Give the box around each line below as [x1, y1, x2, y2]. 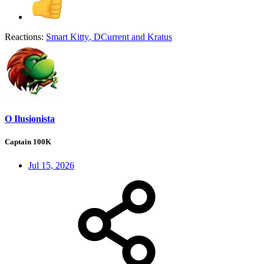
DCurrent [94, 32, 129, 42]
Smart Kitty [46, 32, 89, 42]
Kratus [147, 32, 172, 42]
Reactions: [5, 32, 44, 42]
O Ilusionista [5, 114, 55, 124]
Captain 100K [5, 137, 51, 147]
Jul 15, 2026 [28, 160, 74, 170]
